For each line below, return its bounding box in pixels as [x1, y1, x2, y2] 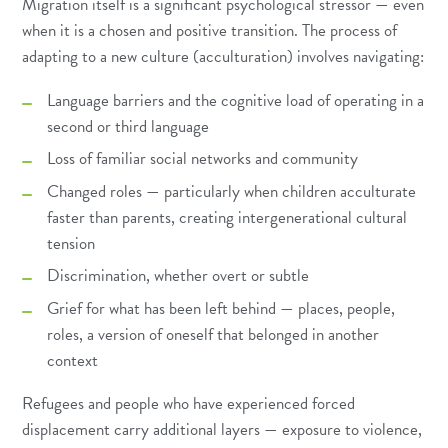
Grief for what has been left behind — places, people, [47, 296, 396, 322]
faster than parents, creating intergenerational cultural [47, 204, 408, 230]
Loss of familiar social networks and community [47, 146, 359, 172]
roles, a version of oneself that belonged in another [47, 322, 380, 348]
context [47, 348, 99, 374]
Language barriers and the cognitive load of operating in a [47, 87, 425, 113]
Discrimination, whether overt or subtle [47, 263, 310, 289]
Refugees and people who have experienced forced [22, 390, 356, 416]
